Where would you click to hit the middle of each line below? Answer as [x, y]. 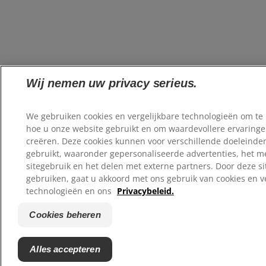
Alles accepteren [65, 249]
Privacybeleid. [145, 191]
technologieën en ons [70, 191]
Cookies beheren [65, 215]
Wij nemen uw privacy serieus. [112, 83]
